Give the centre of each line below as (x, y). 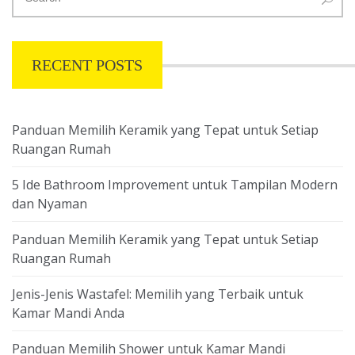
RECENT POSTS (87, 65)
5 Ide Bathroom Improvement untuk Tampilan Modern (175, 185)
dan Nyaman (50, 204)
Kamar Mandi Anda (68, 313)
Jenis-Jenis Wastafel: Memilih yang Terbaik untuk (158, 294)
